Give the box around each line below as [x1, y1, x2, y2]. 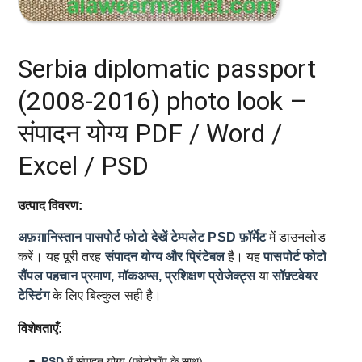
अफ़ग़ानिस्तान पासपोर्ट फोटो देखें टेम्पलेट [18, 230, 205, 245]
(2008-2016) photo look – [18, 86, 308, 117]
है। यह [224, 250, 264, 264]
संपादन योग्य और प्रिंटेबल [104, 250, 225, 264]
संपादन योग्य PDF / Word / [18, 118, 283, 149]
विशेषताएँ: [18, 321, 63, 336]
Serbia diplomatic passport [18, 53, 317, 85]
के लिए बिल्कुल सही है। [48, 288, 162, 303]
